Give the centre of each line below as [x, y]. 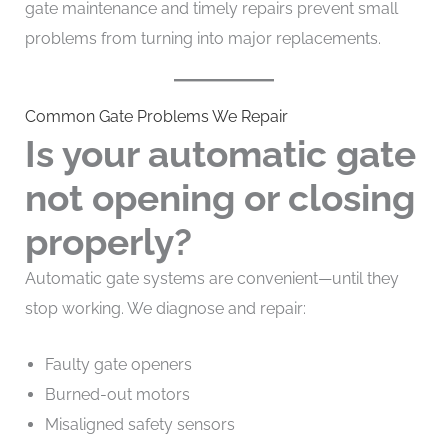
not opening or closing [219, 198]
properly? [108, 242]
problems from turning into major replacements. [202, 38]
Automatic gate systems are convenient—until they [211, 279]
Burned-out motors [117, 394]
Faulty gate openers [118, 364]
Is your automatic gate [220, 154]
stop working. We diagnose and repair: [165, 309]
